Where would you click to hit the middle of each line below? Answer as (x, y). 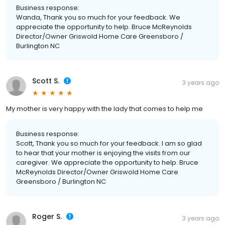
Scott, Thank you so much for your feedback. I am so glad (109, 143)
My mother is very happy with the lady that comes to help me (104, 108)
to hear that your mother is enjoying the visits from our (103, 153)
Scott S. (46, 81)
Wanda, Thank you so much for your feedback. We (98, 17)
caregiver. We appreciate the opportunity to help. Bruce (107, 162)
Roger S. (47, 216)
